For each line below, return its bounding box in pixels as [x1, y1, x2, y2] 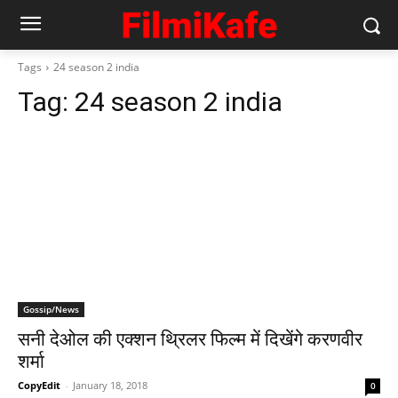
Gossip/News [23, 303, 79, 315]
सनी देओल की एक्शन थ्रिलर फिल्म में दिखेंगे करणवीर [18, 329, 362, 350]
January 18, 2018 [73, 378, 147, 392]
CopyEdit [18, 378, 60, 392]
